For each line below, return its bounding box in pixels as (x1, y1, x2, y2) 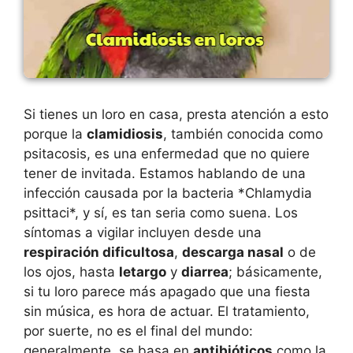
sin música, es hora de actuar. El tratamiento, (24, 303, 310, 319)
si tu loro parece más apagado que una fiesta (24, 283, 310, 299)
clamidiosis (87, 125, 163, 142)
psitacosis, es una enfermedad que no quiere (24, 145, 310, 162)
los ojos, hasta (24, 263, 119, 280)
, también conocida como (163, 125, 323, 142)
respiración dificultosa (24, 243, 174, 260)
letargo (119, 263, 166, 280)
